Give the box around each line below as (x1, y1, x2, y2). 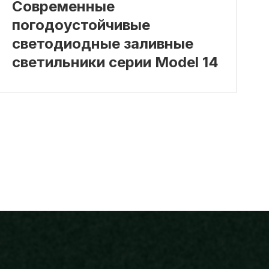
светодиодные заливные (11, 34, 193, 52)
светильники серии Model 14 (11, 53, 219, 71)
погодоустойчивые (11, 16, 150, 34)
